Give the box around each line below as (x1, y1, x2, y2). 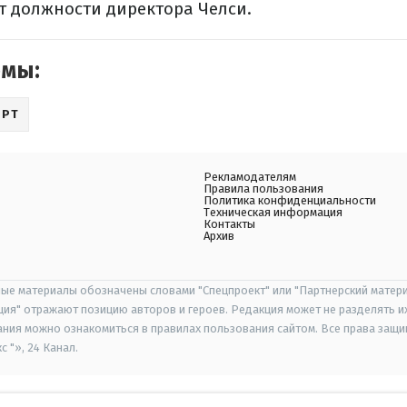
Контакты (203, 217, 255, 231)
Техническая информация (203, 205, 342, 219)
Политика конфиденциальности (203, 194, 376, 207)
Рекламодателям (203, 170, 296, 184)
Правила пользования (203, 182, 323, 195)
